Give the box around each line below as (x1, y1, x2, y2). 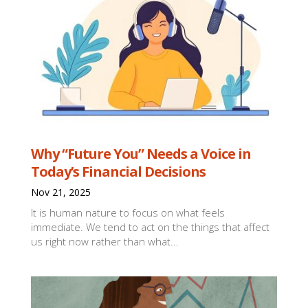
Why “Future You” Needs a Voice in (31, 144, 252, 163)
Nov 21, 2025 (31, 185, 91, 199)
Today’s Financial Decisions (31, 162, 206, 181)
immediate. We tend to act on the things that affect (31, 219, 270, 234)
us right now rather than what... (31, 234, 179, 248)
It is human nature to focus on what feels (31, 205, 225, 219)
